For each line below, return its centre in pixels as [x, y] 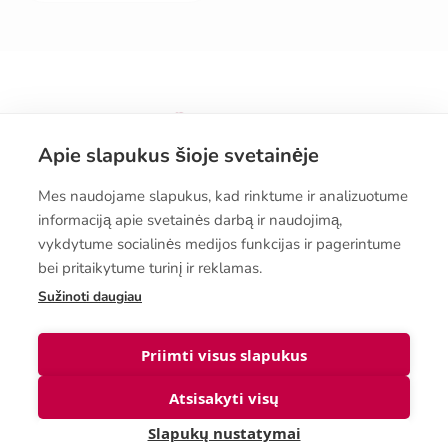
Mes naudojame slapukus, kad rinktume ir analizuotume [223, 196]
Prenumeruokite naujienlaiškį [112, 300]
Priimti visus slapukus [224, 354]
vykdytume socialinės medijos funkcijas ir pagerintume [219, 244]
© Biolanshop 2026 [75, 436]
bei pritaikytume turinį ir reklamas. [150, 268]
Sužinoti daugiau [90, 296]
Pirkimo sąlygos [64, 222]
